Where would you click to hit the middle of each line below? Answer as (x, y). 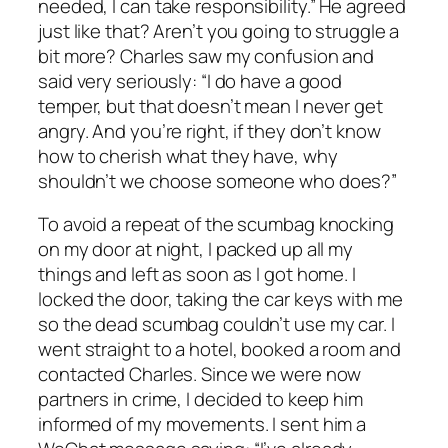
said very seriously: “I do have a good (190, 80)
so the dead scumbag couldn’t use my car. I (216, 324)
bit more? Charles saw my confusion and (206, 55)
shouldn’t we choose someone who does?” (218, 180)
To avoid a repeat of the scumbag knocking (216, 224)
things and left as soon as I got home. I (197, 274)
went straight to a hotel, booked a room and (219, 349)
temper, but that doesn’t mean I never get (210, 105)
